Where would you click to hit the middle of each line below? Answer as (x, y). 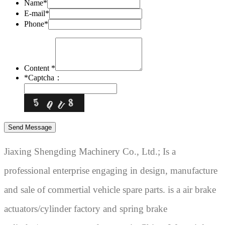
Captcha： (46, 77)
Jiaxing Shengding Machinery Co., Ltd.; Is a (90, 151)
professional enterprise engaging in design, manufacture (111, 171)
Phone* (36, 24)
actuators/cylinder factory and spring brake (86, 209)
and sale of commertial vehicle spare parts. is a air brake (110, 190)
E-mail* (37, 13)
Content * (40, 68)
